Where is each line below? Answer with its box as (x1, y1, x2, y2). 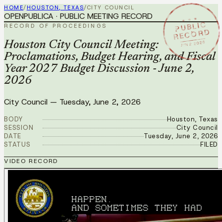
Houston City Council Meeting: (4, 39, 159, 51)
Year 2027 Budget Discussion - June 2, (4, 62, 194, 75)
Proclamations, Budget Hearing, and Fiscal (4, 51, 216, 63)
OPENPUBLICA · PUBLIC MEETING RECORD (4, 11, 153, 21)
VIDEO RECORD (4, 157, 58, 165)
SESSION (4, 123, 34, 132)
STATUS (4, 140, 31, 149)
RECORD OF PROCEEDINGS (4, 22, 107, 29)
